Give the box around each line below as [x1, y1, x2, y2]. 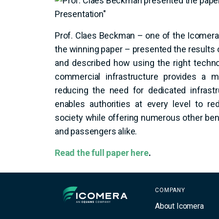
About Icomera [155, 201, 204, 211]
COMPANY [155, 187, 185, 194]
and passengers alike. [55, 126, 137, 137]
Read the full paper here [55, 148, 149, 158]
